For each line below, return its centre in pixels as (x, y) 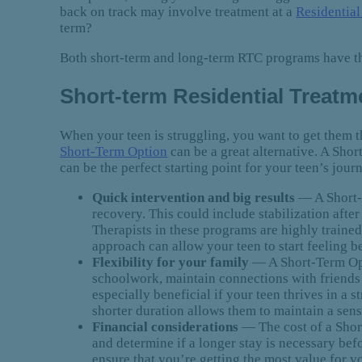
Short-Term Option (114, 151)
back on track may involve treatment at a (178, 11)
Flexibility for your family (171, 262)
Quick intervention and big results (196, 197)
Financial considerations (166, 326)
